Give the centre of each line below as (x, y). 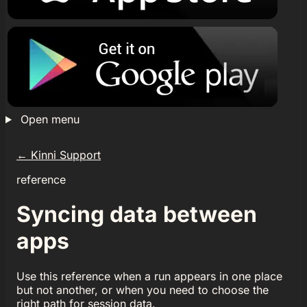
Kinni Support (64, 155)
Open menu (50, 119)
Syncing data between (137, 214)
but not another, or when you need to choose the (143, 290)
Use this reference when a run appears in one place (149, 276)
